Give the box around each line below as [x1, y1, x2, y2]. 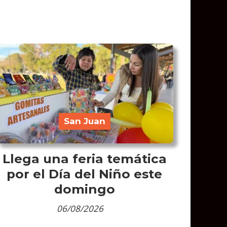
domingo [54, 181, 115, 197]
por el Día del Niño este [7, 166, 163, 181]
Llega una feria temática [2, 150, 167, 166]
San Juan [63, 116, 105, 126]
